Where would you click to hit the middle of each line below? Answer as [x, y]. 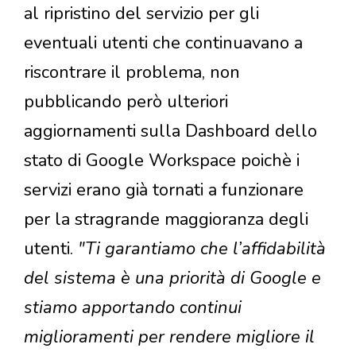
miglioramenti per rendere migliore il [169, 337]
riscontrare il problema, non [132, 72]
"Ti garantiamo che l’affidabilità [199, 248]
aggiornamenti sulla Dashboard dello [170, 131]
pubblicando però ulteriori [126, 101]
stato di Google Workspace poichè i [162, 160]
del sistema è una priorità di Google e [172, 278]
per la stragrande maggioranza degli [166, 219]
